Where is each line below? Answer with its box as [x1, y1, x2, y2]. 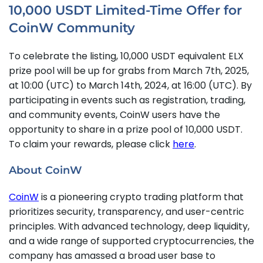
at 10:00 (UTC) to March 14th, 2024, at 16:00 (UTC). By [9, 79, 252, 93]
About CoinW [9, 164, 82, 177]
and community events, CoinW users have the [9, 108, 220, 122]
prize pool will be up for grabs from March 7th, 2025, [9, 64, 249, 78]
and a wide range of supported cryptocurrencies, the [9, 234, 254, 248]
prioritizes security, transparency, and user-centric [9, 205, 244, 219]
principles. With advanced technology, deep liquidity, [9, 220, 249, 234]
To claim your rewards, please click [9, 137, 173, 151]
